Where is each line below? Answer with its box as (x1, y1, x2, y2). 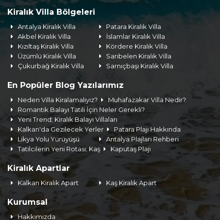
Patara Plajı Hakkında (114, 125, 181, 133)
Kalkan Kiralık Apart (18, 179, 79, 187)
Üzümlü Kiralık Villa (18, 52, 77, 60)
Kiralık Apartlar (7, 164, 70, 173)
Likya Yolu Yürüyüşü (18, 135, 80, 143)
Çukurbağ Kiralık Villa (18, 62, 84, 70)
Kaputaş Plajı (110, 145, 151, 153)
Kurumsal (7, 197, 48, 207)
